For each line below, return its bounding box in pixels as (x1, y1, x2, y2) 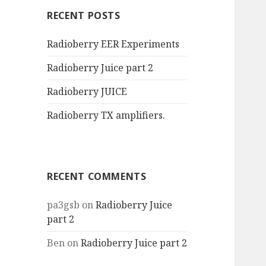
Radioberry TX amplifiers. (47, 109, 166, 122)
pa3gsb (47, 198, 80, 212)
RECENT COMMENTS (47, 170, 147, 183)
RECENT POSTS (47, 9, 121, 23)
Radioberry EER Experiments (47, 37, 180, 51)
